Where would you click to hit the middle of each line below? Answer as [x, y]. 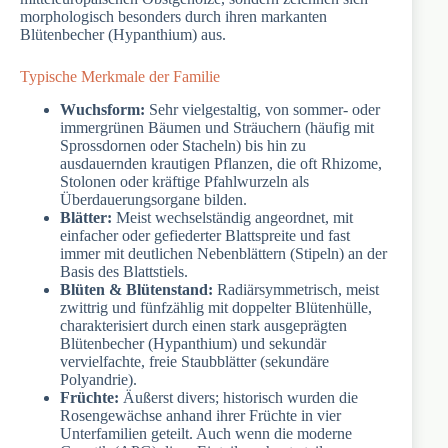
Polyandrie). [98, 379]
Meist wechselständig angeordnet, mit [232, 217]
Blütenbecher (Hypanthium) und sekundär [193, 343]
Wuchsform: [102, 109]
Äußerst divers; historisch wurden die [238, 397]
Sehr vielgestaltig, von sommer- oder [262, 109]
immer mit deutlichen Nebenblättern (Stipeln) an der [223, 253]
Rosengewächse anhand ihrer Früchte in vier [200, 415]
